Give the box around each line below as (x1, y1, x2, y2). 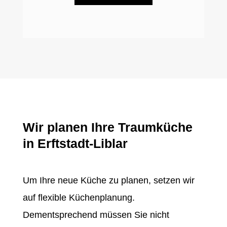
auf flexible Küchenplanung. (22, 192, 135, 203)
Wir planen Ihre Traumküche (22, 120, 193, 134)
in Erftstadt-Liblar (22, 136, 128, 150)
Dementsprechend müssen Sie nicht (22, 209, 169, 220)
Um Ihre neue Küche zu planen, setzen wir (22, 175, 195, 185)
